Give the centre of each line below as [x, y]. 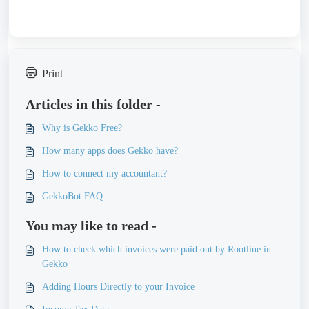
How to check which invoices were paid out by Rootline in [157, 249]
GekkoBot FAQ [72, 196]
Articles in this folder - [93, 104]
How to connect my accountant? [104, 173]
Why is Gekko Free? [82, 128]
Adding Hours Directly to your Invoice [118, 286]
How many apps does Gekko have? [110, 150]
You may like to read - [91, 225]
